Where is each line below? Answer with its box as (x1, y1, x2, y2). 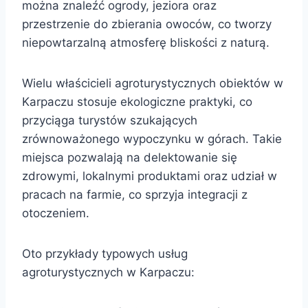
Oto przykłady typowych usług (22, 246, 188, 261)
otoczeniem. (22, 206, 89, 220)
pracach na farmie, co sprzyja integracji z (22, 187, 247, 201)
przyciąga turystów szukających (22, 113, 197, 127)
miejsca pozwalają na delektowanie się (22, 150, 237, 164)
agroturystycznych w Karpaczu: (22, 265, 195, 279)
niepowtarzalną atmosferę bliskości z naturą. (22, 35, 269, 49)
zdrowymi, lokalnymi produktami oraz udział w (22, 168, 277, 183)
